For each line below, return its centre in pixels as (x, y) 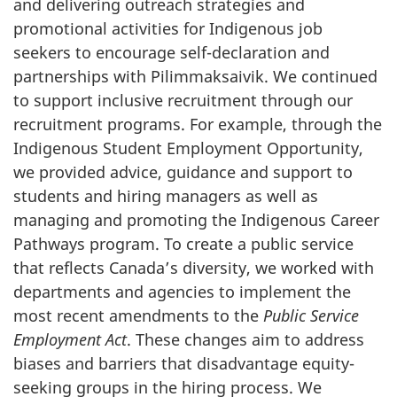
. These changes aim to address (245, 339)
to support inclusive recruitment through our (183, 100)
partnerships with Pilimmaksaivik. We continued (195, 76)
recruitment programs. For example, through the (198, 124)
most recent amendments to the (138, 315)
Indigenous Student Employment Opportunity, (188, 148)
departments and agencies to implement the (182, 292)
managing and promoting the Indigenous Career (196, 220)
